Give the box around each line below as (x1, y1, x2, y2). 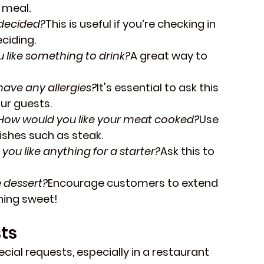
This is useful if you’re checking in (45, 16, 218, 32)
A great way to (130, 48, 210, 64)
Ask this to (160, 144, 217, 159)
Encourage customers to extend (48, 176, 220, 191)
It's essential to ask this (97, 80, 221, 95)
